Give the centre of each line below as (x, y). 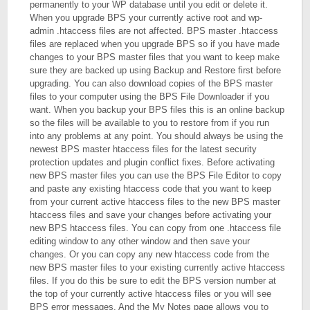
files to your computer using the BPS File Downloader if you (150, 97)
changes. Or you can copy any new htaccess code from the (150, 254)
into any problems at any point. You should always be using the (157, 136)
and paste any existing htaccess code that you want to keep (151, 189)
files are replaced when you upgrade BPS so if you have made (155, 44)
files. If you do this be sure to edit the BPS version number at (153, 281)
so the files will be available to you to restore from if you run (150, 123)
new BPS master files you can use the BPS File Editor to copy (156, 175)
